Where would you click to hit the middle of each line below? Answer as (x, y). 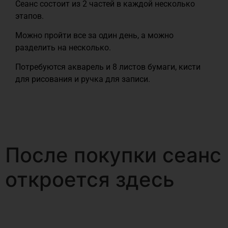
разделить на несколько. (64, 47)
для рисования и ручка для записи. (83, 79)
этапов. (31, 16)
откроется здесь (90, 179)
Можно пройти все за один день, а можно (94, 35)
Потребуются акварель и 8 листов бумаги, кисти (108, 67)
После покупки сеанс (113, 155)
